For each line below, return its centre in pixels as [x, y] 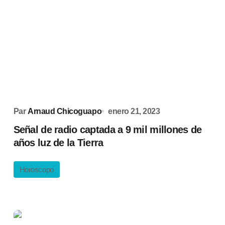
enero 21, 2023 [134, 111]
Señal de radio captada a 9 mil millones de [107, 130]
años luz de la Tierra [58, 143]
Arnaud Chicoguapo [65, 111]
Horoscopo [36, 170]
